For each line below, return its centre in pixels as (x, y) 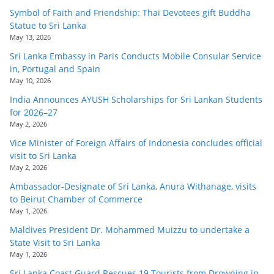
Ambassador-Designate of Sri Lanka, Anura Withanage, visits (133, 186)
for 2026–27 (34, 112)
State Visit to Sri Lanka (55, 242)
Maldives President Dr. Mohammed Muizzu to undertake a (130, 229)
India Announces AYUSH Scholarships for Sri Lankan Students (136, 99)
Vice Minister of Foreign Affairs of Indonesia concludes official (136, 143)
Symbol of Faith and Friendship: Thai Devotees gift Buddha (130, 12)
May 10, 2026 (30, 80)
